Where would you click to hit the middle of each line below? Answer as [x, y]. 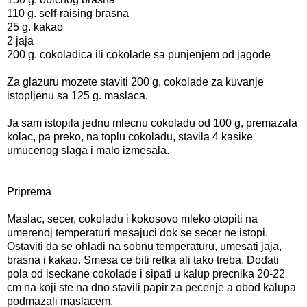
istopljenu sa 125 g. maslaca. [77, 95]
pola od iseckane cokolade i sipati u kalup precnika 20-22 [146, 273]
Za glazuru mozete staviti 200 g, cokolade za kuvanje [135, 82]
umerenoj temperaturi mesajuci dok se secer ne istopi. [137, 232]
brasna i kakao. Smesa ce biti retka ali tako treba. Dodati [143, 260]
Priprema [29, 191]
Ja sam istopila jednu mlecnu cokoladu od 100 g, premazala [152, 123]
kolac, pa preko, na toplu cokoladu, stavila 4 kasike [130, 136]
